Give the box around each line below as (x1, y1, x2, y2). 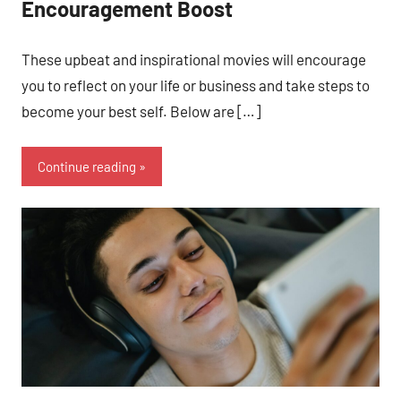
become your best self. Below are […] (21, 101, 260, 120)
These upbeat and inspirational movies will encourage (21, 49, 366, 68)
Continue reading (38, 158, 136, 175)
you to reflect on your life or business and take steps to (21, 75, 370, 94)
